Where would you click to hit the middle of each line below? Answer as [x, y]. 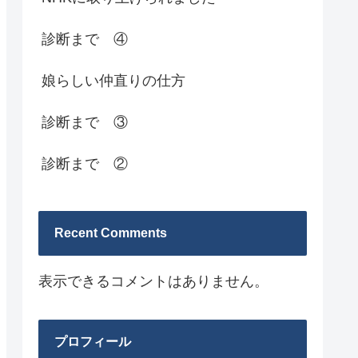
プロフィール [93, 341]
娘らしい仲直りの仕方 [113, 81]
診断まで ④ [85, 40]
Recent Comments [111, 233]
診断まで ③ [85, 123]
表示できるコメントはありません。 [153, 281]
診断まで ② [85, 164]
